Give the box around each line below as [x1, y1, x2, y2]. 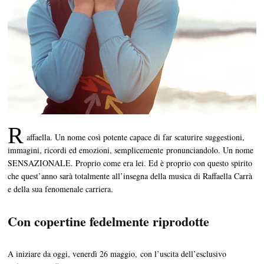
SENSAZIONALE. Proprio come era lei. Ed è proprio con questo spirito [8, 157, 253, 169]
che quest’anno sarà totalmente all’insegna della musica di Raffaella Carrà [8, 170, 253, 182]
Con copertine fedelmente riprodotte [8, 212, 210, 232]
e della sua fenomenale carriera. [8, 183, 114, 195]
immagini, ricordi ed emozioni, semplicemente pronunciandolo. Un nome [8, 144, 254, 156]
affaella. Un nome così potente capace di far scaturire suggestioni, [27, 131, 245, 143]
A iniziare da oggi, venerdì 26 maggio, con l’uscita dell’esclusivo [8, 248, 227, 260]
